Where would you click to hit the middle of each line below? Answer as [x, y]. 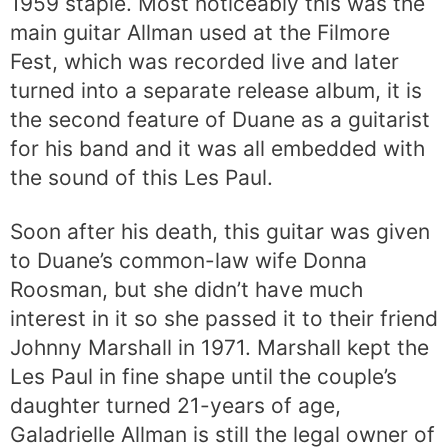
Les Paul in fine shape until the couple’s [203, 377]
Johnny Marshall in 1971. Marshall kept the [219, 348]
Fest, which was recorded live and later [204, 61]
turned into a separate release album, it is [216, 90]
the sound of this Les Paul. [141, 177]
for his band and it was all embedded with [217, 148]
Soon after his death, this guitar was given [220, 232]
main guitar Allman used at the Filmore [200, 32]
